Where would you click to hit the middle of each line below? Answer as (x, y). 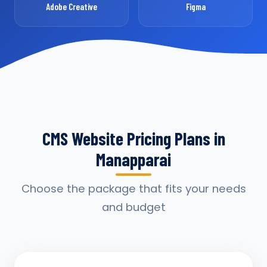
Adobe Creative (72, 7)
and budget (133, 207)
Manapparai (133, 159)
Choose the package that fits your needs (133, 189)
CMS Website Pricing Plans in (133, 138)
